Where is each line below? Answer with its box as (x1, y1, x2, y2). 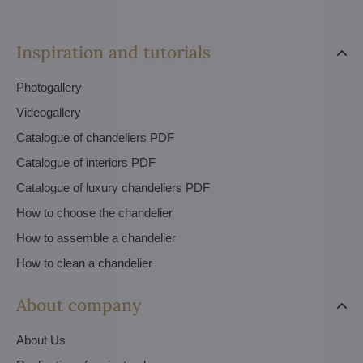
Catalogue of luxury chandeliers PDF (16, 180, 210, 194)
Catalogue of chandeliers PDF (16, 130, 174, 144)
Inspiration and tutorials (16, 41, 211, 63)
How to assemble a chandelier (16, 230, 176, 245)
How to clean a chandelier (16, 255, 152, 270)
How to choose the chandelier (16, 205, 173, 220)
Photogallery (16, 79, 82, 94)
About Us (16, 332, 66, 347)
